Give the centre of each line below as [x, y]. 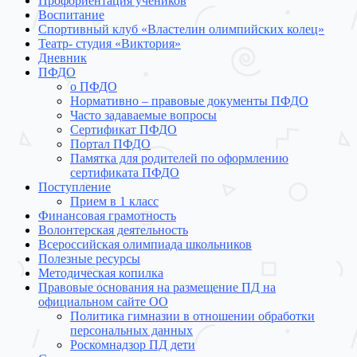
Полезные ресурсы [89, 259]
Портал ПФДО [110, 144]
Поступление [75, 187]
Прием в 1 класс [114, 202]
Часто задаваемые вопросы [143, 116]
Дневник [63, 58]
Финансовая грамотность [107, 216]
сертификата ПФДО [125, 173]
